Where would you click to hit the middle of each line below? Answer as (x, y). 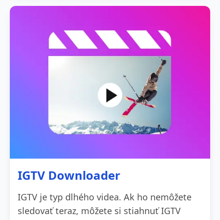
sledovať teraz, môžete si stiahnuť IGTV (99, 210)
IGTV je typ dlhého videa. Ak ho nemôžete (105, 197)
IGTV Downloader (69, 175)
